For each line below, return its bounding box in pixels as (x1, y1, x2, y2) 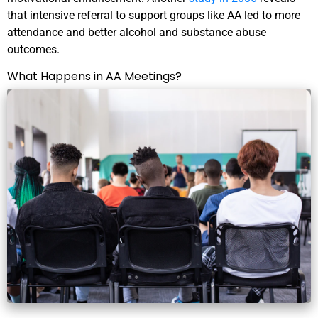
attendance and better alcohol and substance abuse (7, 26, 266, 40)
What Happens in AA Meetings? (7, 68, 182, 85)
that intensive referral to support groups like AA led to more (7, 9, 300, 23)
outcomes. (7, 43, 60, 57)
